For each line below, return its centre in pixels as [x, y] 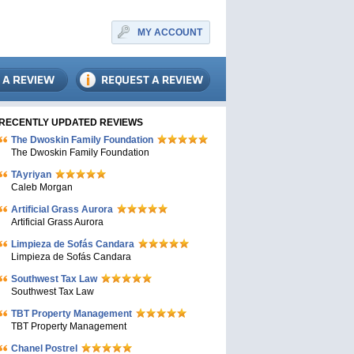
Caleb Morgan [42, 187]
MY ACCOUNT [170, 32]
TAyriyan [31, 175]
